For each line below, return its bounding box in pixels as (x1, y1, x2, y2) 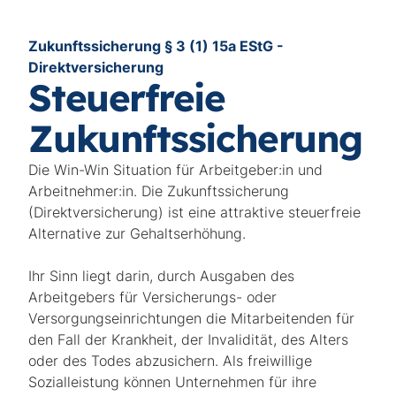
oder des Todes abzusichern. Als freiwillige (28, 352, 313, 369)
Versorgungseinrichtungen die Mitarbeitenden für (28, 309, 355, 327)
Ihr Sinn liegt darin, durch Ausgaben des (28, 267, 295, 285)
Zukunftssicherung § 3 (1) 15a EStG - (28, 37, 285, 55)
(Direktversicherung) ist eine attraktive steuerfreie (28, 203, 362, 221)
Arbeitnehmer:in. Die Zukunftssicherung (28, 182, 290, 200)
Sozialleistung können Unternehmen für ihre (28, 373, 317, 391)
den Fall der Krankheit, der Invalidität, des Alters (28, 331, 349, 348)
